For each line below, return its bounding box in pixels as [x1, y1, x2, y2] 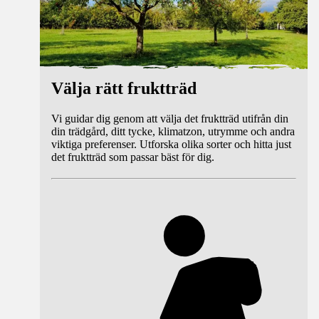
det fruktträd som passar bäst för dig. [51, 150, 214, 163]
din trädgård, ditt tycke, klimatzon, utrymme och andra [51, 125, 295, 137]
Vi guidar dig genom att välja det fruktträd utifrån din [51, 112, 288, 125]
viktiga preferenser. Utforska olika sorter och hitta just [51, 137, 291, 150]
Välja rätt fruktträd [51, 78, 197, 98]
